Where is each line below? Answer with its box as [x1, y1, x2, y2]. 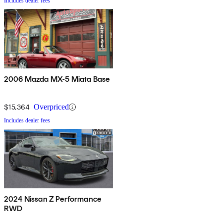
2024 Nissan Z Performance [4, 194, 101, 204]
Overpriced [34, 103, 69, 111]
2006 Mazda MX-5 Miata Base [4, 74, 110, 84]
